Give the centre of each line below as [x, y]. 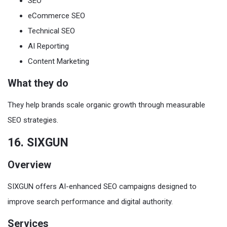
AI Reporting [48, 46]
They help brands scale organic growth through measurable [106, 105]
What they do [38, 83]
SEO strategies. [33, 120]
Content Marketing [59, 61]
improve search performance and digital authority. [90, 202]
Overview [29, 165]
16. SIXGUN [38, 143]
